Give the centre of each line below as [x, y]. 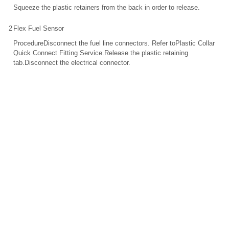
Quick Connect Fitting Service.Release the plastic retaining [101, 53]
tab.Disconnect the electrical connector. [72, 63]
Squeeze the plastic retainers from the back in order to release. [107, 8]
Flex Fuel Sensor [39, 29]
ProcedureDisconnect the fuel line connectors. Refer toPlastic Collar [114, 43]
